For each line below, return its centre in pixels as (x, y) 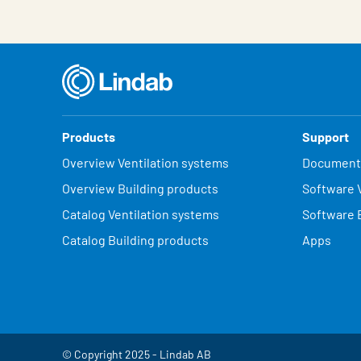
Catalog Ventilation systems (141, 214)
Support (325, 137)
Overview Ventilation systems (145, 162)
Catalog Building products (135, 240)
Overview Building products (140, 188)
